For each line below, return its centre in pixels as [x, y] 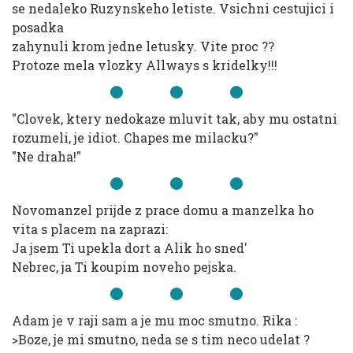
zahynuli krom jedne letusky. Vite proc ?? [143, 46]
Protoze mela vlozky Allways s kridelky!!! [145, 65]
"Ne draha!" [46, 156]
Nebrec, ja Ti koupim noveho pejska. [124, 267]
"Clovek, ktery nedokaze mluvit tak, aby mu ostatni [175, 119]
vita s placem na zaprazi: [90, 229]
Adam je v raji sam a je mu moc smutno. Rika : [154, 320]
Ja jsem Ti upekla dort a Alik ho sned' [130, 248]
